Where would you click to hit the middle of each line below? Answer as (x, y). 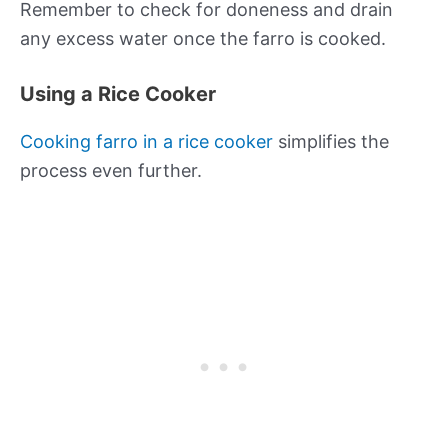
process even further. (111, 171)
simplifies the (331, 142)
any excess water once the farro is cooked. (203, 38)
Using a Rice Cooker (118, 94)
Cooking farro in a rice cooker (146, 142)
